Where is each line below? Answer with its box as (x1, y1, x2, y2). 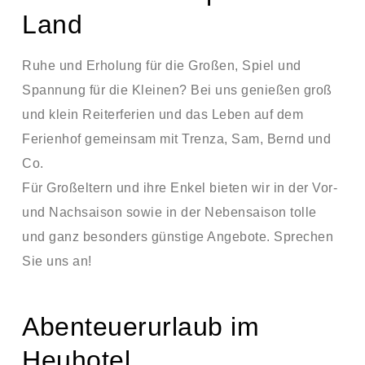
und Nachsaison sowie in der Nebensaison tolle (22, 204, 317, 219)
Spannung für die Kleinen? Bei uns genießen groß (22, 82, 332, 97)
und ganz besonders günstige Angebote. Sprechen (22, 229, 333, 244)
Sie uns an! (22, 253, 92, 268)
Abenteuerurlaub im (22, 311, 259, 341)
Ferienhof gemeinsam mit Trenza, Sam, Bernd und (22, 131, 331, 146)
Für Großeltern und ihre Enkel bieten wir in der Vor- (22, 180, 337, 195)
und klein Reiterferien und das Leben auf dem (22, 107, 303, 121)
